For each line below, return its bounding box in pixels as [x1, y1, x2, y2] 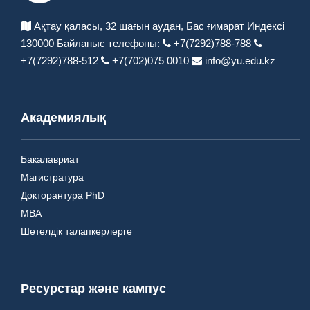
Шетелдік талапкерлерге [21, 226, 132, 237]
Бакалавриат [21, 154, 79, 165]
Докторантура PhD [21, 190, 104, 201]
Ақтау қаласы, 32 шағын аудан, [31, 20, 186, 33]
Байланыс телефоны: [54, 37, 160, 50]
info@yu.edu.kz [202, 55, 275, 67]
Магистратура [21, 172, 84, 183]
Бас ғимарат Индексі [186, 20, 284, 33]
